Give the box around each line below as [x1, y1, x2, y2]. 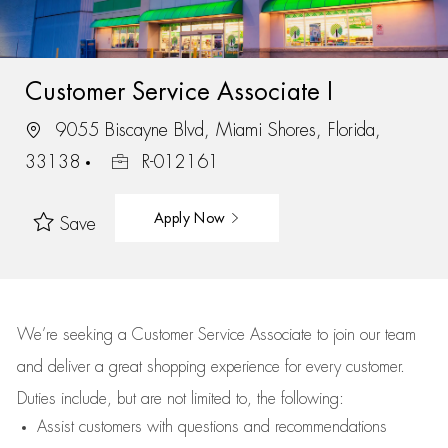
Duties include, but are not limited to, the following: [16, 391, 344, 407]
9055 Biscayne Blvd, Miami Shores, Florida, [48, 120, 381, 139]
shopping [146, 359, 211, 375]
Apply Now [153, 210, 230, 225]
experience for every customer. [210, 359, 405, 375]
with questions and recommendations [141, 419, 387, 435]
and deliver [16, 359, 95, 375]
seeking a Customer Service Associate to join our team [57, 327, 416, 343]
